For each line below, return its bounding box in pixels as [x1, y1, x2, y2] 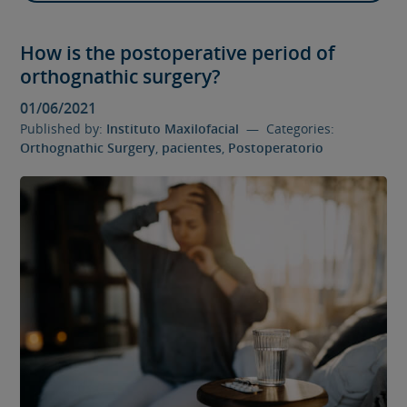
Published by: [20, 119, 107, 137]
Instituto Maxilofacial [106, 119, 240, 137]
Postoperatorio [228, 138, 324, 156]
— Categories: [239, 119, 335, 137]
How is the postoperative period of [20, 39, 336, 65]
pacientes [162, 138, 223, 156]
